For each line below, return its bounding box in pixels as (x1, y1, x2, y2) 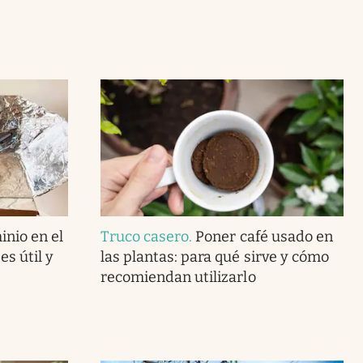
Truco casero (100, 227, 190, 246)
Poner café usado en (195, 227, 333, 246)
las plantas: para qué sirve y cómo (100, 247, 329, 266)
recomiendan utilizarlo (100, 267, 256, 286)
